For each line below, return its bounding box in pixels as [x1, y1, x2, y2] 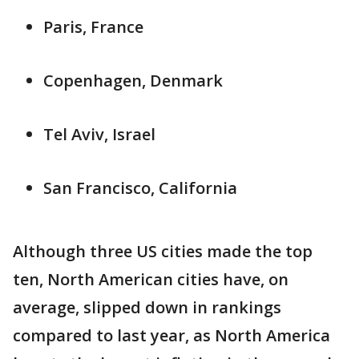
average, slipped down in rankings [13, 296, 281, 318]
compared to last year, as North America [13, 324, 330, 346]
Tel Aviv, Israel [43, 123, 155, 145]
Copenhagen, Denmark [43, 69, 223, 91]
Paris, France [43, 15, 143, 38]
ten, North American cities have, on [13, 268, 288, 290]
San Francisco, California [43, 176, 237, 199]
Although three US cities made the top [13, 240, 313, 262]
